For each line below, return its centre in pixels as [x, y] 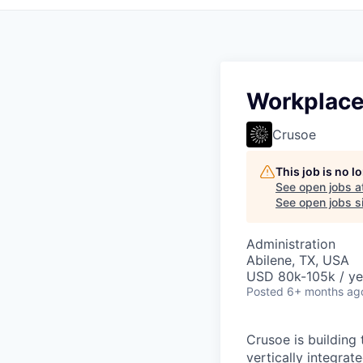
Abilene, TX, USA [298, 260]
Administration [291, 244]
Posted [265, 291]
